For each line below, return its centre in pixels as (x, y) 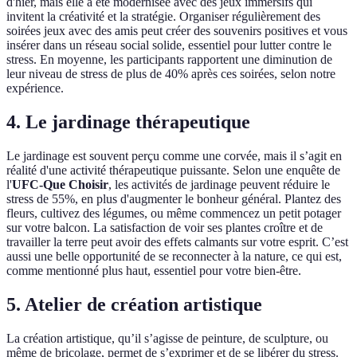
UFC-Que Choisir (60, 185)
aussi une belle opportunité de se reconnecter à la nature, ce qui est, (174, 257)
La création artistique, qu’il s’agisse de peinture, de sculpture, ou (167, 339)
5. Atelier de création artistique (134, 305)
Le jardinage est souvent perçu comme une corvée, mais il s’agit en (174, 156)
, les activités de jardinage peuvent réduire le (219, 185)
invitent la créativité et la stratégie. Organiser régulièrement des (163, 17)
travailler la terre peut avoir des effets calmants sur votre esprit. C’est (177, 242)
